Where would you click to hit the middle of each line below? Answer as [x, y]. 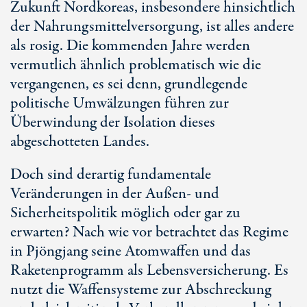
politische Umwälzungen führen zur [120, 103]
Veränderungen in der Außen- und [115, 194]
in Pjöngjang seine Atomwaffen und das [131, 251]
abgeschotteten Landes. [80, 142]
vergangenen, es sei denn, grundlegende [129, 84]
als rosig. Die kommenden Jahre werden [130, 46]
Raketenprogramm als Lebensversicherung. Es [149, 271]
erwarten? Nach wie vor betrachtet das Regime [149, 232]
